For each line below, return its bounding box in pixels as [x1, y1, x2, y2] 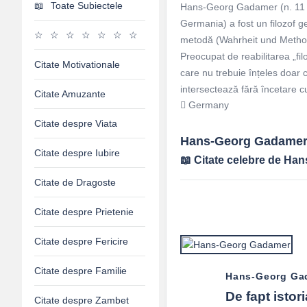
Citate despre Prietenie [34, 206, 134, 217]
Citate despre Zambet [34, 295, 129, 306]
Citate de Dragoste [34, 177, 116, 188]
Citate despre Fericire [34, 236, 128, 247]
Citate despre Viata [34, 118, 117, 129]
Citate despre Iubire [34, 147, 120, 158]
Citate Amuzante [34, 88, 106, 99]
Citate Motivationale [34, 59, 120, 70]
